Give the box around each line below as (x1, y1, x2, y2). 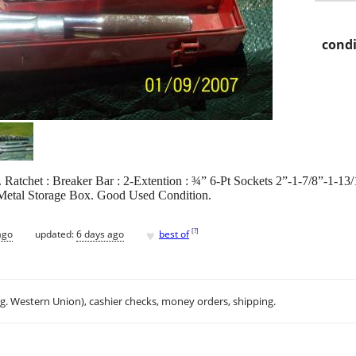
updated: (35, 226, 76, 241)
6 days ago (76, 226, 124, 241)
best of (159, 226, 189, 241)
